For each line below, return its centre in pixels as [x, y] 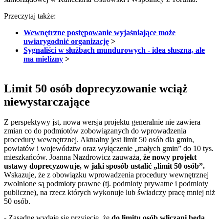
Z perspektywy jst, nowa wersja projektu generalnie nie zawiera [102, 122]
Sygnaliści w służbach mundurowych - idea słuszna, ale [114, 50]
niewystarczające [47, 101]
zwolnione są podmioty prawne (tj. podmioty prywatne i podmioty [106, 184]
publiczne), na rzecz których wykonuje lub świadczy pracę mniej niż [109, 193]
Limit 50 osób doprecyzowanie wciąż [96, 88]
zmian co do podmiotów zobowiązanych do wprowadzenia [95, 131]
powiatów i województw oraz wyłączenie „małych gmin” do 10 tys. [109, 149]
